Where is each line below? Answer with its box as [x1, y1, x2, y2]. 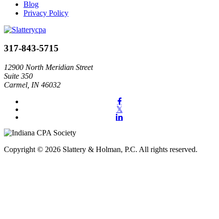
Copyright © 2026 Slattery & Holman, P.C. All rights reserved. [4, 145, 197, 154]
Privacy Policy [23, 8, 68, 17]
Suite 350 [4, 72, 33, 81]
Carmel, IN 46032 [4, 81, 61, 89]
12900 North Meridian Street [4, 63, 93, 72]
